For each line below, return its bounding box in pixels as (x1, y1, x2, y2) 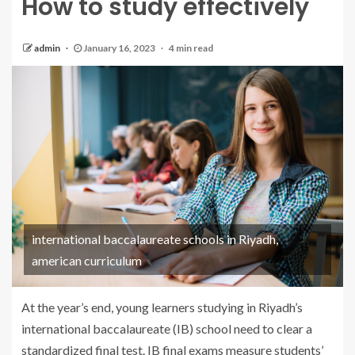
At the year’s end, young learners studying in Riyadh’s (21, 299, 303, 315)
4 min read (169, 42, 213, 54)
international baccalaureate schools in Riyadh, (32, 231, 278, 246)
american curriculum (32, 252, 142, 268)
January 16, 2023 (82, 42, 157, 54)
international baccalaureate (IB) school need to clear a (21, 320, 312, 336)
